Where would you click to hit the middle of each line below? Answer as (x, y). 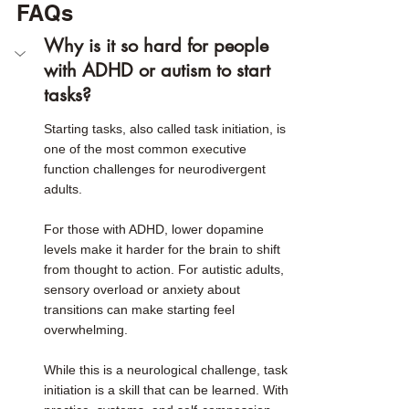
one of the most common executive (147, 148)
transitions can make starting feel (141, 309)
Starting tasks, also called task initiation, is (167, 128)
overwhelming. (86, 329)
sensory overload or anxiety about (144, 289)
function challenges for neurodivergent (157, 168)
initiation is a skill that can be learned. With (168, 389)
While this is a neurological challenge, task (168, 369)
